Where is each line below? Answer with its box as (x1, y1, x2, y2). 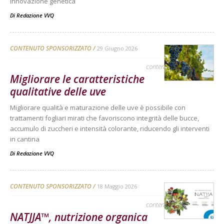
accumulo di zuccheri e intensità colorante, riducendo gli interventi (10, 123, 209, 133)
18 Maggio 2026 (97, 182, 137, 190)
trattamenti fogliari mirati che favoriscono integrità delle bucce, (10, 113, 199, 122)
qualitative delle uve (10, 84, 106, 98)
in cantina (10, 134, 39, 143)
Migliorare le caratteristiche (10, 71, 144, 86)
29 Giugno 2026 (97, 44, 137, 52)
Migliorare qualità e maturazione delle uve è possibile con (10, 102, 185, 112)
